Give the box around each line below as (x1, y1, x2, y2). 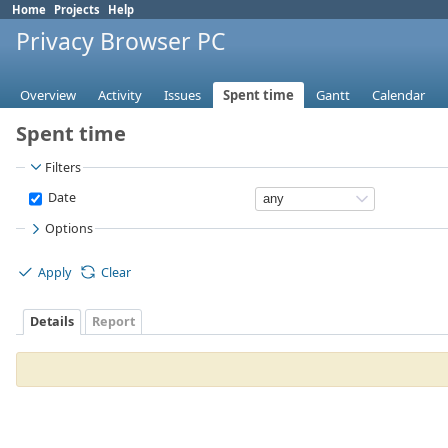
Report (92, 313, 135, 331)
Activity (98, 86, 142, 105)
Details (30, 313, 74, 331)
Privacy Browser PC (16, 25, 226, 57)
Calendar (372, 86, 425, 105)
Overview (20, 86, 76, 105)
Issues (164, 86, 201, 105)
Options (45, 220, 94, 238)
